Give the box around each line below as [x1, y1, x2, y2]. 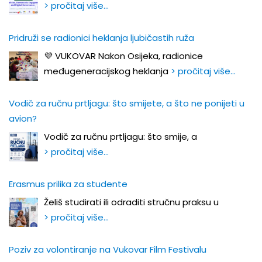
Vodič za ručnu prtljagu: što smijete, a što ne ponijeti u [9, 97, 244, 110]
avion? [9, 112, 37, 125]
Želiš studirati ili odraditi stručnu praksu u [44, 196, 221, 209]
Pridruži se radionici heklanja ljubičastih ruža [9, 32, 194, 44]
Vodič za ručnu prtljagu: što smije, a [44, 130, 199, 143]
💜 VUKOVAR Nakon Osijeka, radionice [44, 50, 203, 63]
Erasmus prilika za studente [9, 178, 127, 191]
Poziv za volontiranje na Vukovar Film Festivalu [9, 243, 206, 256]
